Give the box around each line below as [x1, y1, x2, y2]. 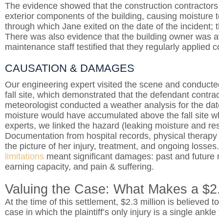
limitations [5, 152, 44, 161]
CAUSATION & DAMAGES [5, 62, 134, 74]
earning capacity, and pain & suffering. [5, 162, 154, 172]
